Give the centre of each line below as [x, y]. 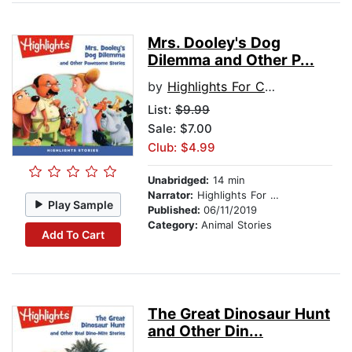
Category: [174, 225]
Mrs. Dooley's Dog [214, 43]
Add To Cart [73, 234]
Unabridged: [178, 180]
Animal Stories [236, 225]
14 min [227, 180]
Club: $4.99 [181, 148]
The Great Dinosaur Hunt [239, 314]
